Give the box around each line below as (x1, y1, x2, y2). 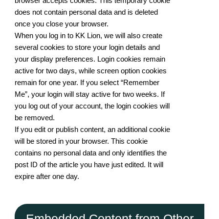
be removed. (15, 113, 55, 122)
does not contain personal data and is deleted (15, 8, 158, 16)
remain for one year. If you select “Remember (15, 78, 159, 87)
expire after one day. (15, 172, 79, 180)
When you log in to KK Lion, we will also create (15, 31, 162, 40)
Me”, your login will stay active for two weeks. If (15, 90, 165, 98)
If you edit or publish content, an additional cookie (15, 125, 170, 133)
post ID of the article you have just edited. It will (15, 160, 163, 169)
